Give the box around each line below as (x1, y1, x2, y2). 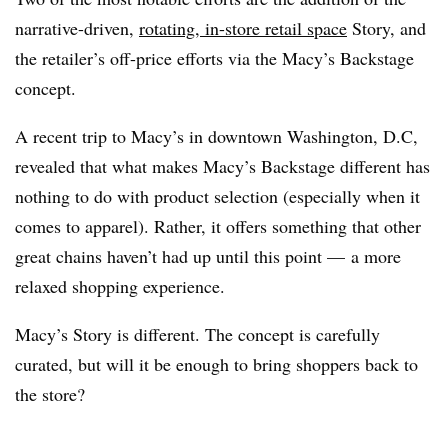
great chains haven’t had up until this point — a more (15, 244, 401, 268)
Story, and (347, 16, 426, 40)
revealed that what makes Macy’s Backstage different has (15, 154, 430, 178)
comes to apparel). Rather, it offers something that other (15, 214, 421, 238)
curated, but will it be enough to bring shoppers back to (15, 352, 418, 376)
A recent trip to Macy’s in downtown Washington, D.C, (15, 124, 418, 148)
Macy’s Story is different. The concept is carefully (15, 322, 380, 346)
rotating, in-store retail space (139, 16, 347, 40)
